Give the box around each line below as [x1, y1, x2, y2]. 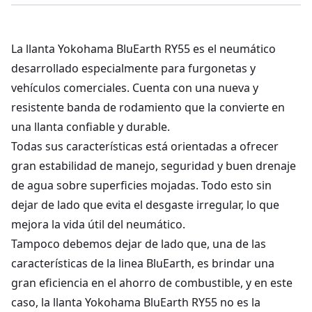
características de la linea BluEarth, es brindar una [11, 256, 274, 271]
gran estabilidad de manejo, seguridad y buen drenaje [11, 158, 296, 173]
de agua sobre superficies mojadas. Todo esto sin [11, 178, 272, 193]
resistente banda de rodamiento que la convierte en [11, 100, 285, 115]
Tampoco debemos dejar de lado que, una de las [11, 236, 266, 251]
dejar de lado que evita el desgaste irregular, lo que [11, 197, 279, 212]
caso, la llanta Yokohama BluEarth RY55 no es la [11, 295, 260, 310]
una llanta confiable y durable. [11, 119, 170, 134]
